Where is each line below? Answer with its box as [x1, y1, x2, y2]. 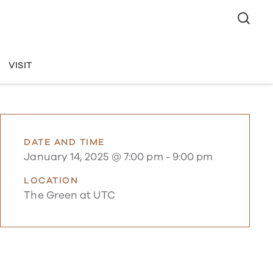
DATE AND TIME [24, 135, 105, 148]
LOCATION [24, 174, 79, 186]
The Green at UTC [24, 188, 115, 203]
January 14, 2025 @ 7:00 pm [24, 150, 163, 165]
